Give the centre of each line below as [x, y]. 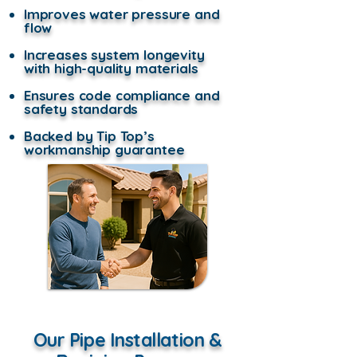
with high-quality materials [111, 68]
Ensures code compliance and [122, 95]
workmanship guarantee [104, 149]
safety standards [81, 109]
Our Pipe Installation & [127, 340]
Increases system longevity [114, 55]
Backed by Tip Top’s [89, 136]
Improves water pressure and [122, 14]
